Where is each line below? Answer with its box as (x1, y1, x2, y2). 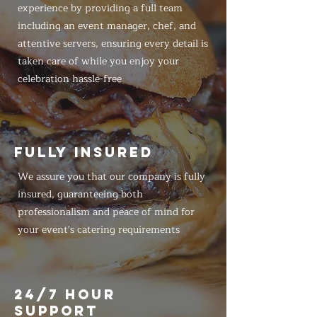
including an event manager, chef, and (18, 18, 196, 34)
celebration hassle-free (18, 71, 122, 87)
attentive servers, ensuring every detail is (18, 35, 208, 52)
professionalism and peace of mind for (18, 204, 195, 220)
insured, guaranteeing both (18, 186, 143, 202)
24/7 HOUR (14, 286, 116, 303)
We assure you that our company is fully (18, 168, 205, 185)
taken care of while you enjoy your (18, 53, 179, 69)
